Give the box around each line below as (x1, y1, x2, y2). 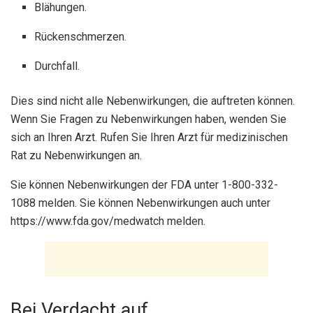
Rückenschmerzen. (34, 29, 127, 43)
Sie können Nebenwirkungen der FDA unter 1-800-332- (10, 177, 278, 191)
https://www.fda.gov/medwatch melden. (10, 214, 205, 228)
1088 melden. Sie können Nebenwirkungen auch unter (10, 196, 270, 210)
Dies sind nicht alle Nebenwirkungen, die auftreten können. (10, 94, 295, 108)
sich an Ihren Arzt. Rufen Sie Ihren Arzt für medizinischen (10, 130, 288, 144)
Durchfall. (34, 59, 80, 73)
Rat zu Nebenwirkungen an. (10, 148, 142, 162)
